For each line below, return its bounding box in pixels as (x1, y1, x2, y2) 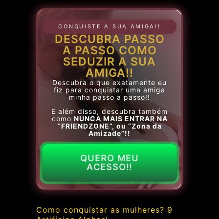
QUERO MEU (80, 153, 139, 163)
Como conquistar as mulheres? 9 (36, 204, 173, 215)
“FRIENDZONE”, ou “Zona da (57, 122, 162, 131)
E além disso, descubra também (51, 107, 168, 116)
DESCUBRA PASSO (54, 32, 165, 46)
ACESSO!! (87, 161, 132, 172)
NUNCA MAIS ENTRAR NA (73, 114, 168, 123)
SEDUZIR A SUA (63, 54, 156, 68)
